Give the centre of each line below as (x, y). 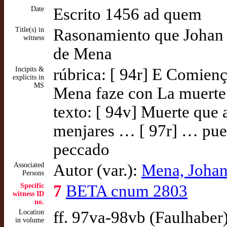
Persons (33, 173)
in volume (30, 220)
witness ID (28, 194)
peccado (81, 149)
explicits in (28, 77)
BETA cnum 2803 (127, 191)
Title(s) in (30, 30)
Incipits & (30, 69)
